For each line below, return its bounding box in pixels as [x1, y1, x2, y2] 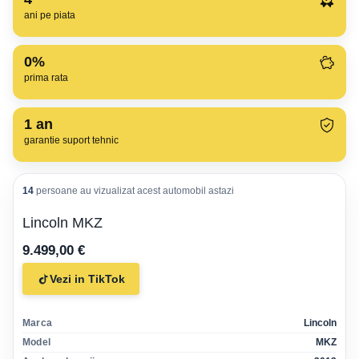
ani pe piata [24, 10, 75, 21]
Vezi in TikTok [50, 272, 125, 285]
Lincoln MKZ [22, 215, 103, 231]
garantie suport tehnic [24, 135, 119, 146]
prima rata [24, 72, 68, 83]
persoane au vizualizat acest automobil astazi [36, 185, 234, 196]
